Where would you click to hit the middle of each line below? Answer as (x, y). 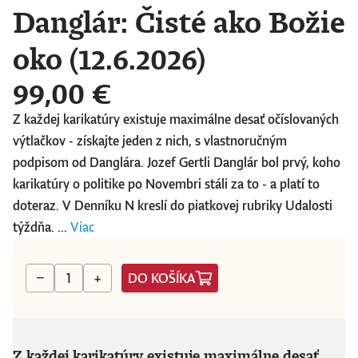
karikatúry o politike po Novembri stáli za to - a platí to (166, 184)
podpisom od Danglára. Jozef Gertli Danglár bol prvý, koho (177, 163)
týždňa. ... (42, 227)
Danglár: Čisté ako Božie (179, 22)
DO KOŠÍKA (162, 278)
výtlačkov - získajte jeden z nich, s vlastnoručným (150, 141)
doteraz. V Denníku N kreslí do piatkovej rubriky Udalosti (173, 206)
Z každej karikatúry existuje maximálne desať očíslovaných (176, 119)
